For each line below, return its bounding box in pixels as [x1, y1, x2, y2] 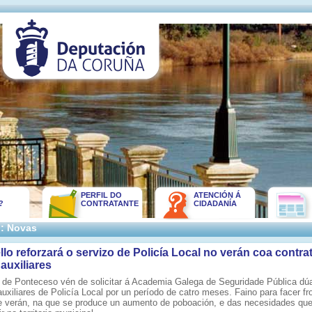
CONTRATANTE [81, 199, 139, 208]
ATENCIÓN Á [194, 191, 241, 199]
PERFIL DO [81, 191, 122, 199]
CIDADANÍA [194, 199, 237, 208]
